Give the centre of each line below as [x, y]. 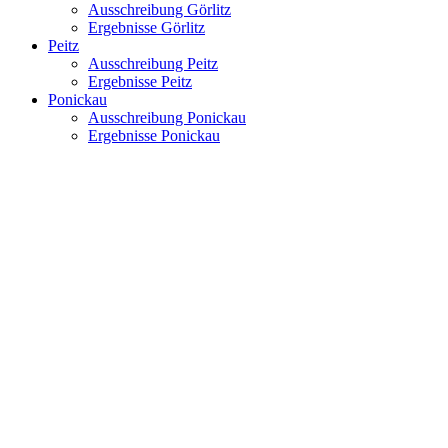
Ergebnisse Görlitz [146, 27]
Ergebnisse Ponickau [154, 135]
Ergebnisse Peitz [140, 81]
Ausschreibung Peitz [153, 63]
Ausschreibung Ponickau [167, 117]
